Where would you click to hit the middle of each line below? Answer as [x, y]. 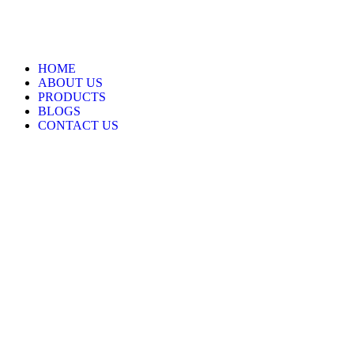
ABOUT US [70, 83]
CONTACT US [78, 125]
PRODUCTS [72, 97]
